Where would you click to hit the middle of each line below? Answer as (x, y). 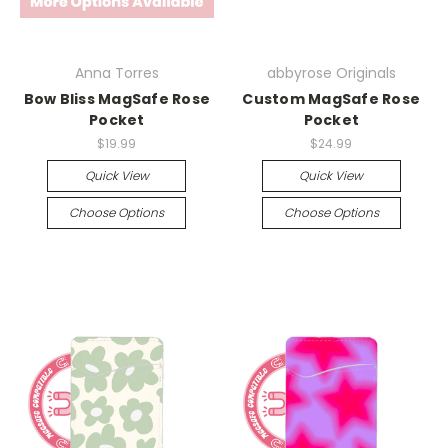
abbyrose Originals (331, 73)
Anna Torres (116, 73)
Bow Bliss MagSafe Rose (116, 99)
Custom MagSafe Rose (331, 99)
